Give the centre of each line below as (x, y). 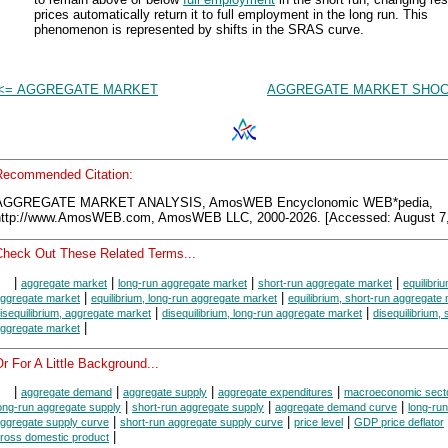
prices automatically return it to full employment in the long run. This (231, 14)
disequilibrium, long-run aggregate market (262, 312)
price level (318, 421)
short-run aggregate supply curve (201, 421)
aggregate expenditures (275, 391)
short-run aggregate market (325, 282)
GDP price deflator (399, 421)
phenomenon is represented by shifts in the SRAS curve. (199, 29)
